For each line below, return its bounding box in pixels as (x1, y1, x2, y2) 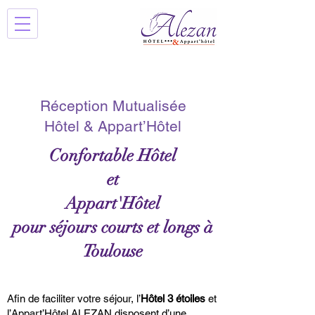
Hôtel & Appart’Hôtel (44, 117, 181, 135)
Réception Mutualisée (39, 97, 186, 115)
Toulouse (83, 240, 143, 262)
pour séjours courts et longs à (13, 217, 213, 238)
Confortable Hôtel (49, 145, 176, 166)
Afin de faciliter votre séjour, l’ (7, 292, 141, 304)
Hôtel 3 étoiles (141, 292, 205, 304)
